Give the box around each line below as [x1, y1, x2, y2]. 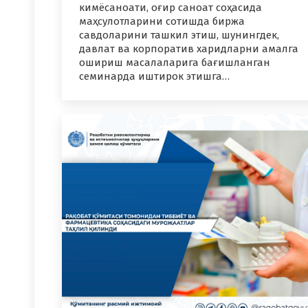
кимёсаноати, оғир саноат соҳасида [79, 1, 262, 14]
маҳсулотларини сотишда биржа [79, 15, 245, 28]
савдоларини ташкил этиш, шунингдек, [79, 29, 279, 42]
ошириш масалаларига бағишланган [79, 56, 270, 69]
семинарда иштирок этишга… [79, 70, 230, 83]
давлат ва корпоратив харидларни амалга [79, 43, 298, 56]
